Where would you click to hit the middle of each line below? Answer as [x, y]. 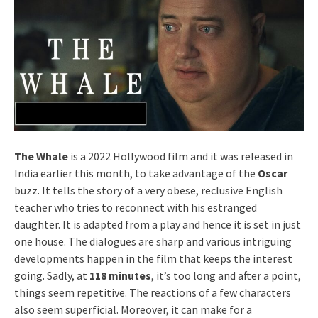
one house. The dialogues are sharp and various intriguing [153, 241]
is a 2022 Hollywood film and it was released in [181, 156]
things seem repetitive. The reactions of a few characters [153, 292]
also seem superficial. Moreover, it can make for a [133, 309]
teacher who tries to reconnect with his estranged [136, 207]
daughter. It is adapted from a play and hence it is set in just [158, 224]
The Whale [41, 156]
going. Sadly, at [52, 275]
